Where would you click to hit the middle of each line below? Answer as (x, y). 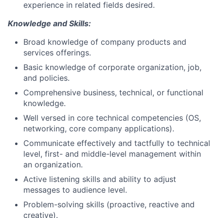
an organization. (53, 164)
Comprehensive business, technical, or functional (113, 92)
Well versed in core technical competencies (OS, (112, 118)
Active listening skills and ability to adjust (100, 179)
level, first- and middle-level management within (112, 154)
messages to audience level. (75, 190)
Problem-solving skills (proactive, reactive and (109, 204)
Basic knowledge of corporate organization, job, (112, 67)
